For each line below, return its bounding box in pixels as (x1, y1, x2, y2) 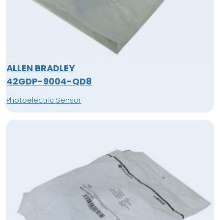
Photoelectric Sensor (6, 95, 82, 105)
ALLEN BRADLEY (6, 61, 76, 74)
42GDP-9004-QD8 (6, 75, 92, 87)
